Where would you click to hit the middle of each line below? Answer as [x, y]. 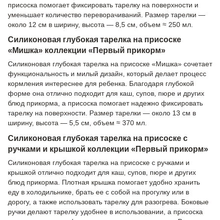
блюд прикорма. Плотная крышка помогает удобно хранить [104, 182]
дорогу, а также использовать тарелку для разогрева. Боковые [108, 202]
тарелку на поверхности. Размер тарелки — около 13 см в [102, 113]
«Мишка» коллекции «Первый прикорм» [87, 50]
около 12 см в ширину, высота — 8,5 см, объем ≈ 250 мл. [100, 24]
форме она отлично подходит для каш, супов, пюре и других [106, 94]
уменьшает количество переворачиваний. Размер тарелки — [107, 14]
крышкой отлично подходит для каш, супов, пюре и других [102, 173]
